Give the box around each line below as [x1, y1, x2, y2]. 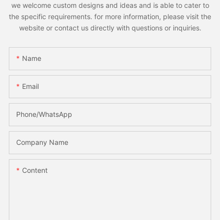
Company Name [16, 137, 68, 146]
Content [22, 165, 48, 174]
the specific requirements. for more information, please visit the [9, 12, 211, 21]
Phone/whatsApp [16, 110, 72, 118]
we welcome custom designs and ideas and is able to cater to [11, 1, 209, 10]
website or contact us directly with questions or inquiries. [19, 24, 201, 32]
